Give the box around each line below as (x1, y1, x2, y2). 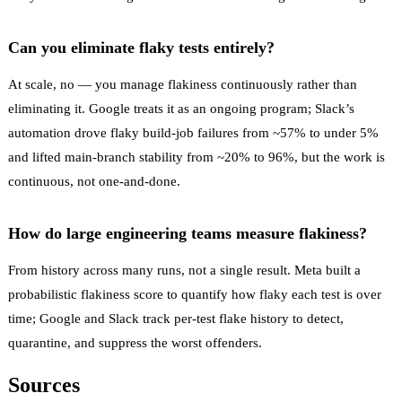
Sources (8, 372, 80, 397)
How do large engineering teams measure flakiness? (8, 223, 367, 242)
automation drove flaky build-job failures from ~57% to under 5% (8, 125, 379, 140)
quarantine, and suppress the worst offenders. (8, 335, 262, 350)
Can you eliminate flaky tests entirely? (8, 38, 275, 57)
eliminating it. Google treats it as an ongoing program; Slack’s (8, 100, 354, 116)
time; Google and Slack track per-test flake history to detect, (8, 310, 344, 326)
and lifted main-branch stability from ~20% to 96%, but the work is (8, 149, 385, 164)
